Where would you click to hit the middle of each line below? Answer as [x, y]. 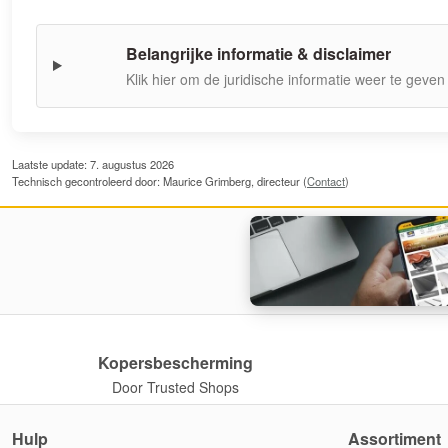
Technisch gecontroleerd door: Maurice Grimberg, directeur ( [159, 180]
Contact [326, 180]
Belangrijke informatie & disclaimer [258, 53]
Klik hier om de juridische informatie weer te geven [285, 78]
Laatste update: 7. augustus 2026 [93, 163]
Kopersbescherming [175, 362]
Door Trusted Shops [175, 386]
